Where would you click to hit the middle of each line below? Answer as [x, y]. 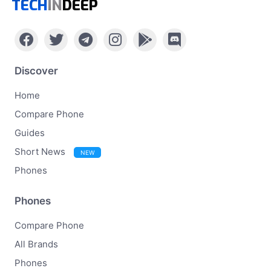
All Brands [36, 244]
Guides [30, 132]
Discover [36, 70]
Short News [41, 151]
